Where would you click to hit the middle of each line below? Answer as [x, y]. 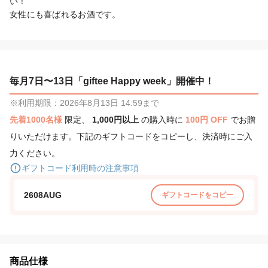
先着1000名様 [37, 119]
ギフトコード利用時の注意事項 [80, 168]
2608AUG [43, 195]
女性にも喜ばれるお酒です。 [65, 14]
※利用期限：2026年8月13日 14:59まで [84, 103]
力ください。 [35, 153]
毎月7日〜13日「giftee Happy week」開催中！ [112, 81]
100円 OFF [208, 119]
